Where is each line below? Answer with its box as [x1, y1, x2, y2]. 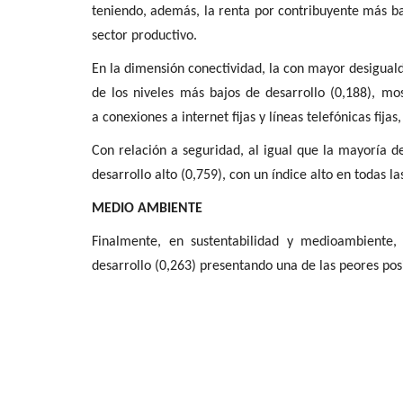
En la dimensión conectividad [92, 61, 263, 76]
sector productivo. [92, 28, 197, 43]
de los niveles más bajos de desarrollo [92, 85, 326, 101]
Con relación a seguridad [92, 143, 240, 158]
